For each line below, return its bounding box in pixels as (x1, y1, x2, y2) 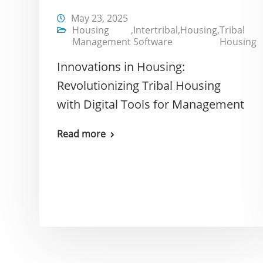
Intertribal (133, 23, 178, 36)
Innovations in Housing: (57, 58, 185, 75)
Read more (57, 127, 106, 140)
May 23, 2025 (71, 11, 128, 25)
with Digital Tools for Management (57, 96, 244, 112)
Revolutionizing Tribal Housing (57, 77, 221, 93)
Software (133, 35, 173, 48)
